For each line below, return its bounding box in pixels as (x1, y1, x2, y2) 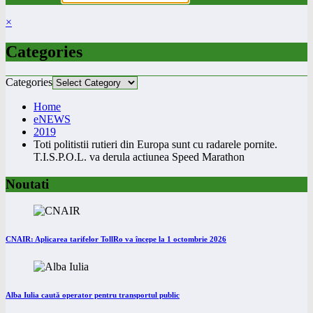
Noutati (6, 176, 49, 191)
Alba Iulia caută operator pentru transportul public (6, 291, 180, 300)
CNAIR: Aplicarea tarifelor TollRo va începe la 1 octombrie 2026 (6, 235, 226, 244)
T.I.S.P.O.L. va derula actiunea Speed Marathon (34, 150, 245, 163)
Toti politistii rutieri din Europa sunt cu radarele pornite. (34, 138, 277, 150)
